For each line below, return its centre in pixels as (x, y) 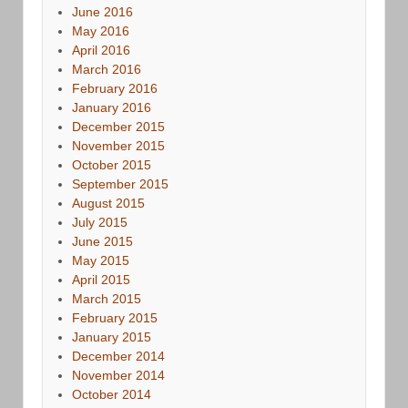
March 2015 (107, 298)
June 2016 (102, 11)
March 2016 (107, 69)
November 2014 (118, 375)
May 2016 (101, 31)
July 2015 (100, 222)
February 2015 (115, 317)
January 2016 (112, 107)
